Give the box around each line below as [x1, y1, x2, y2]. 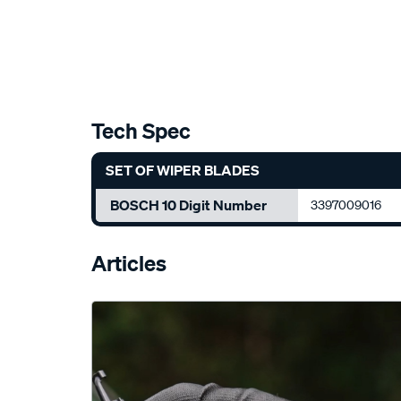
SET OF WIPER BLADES [106, 161, 260, 180]
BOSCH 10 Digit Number [110, 196, 267, 215]
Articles [91, 250, 166, 277]
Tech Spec [91, 117, 191, 144]
